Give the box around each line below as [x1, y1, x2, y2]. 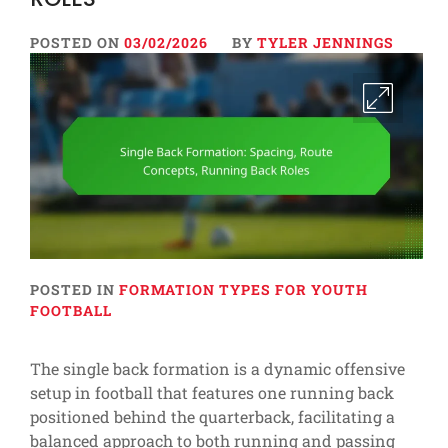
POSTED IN [30, 280, 119, 300]
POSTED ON [30, 33, 124, 52]
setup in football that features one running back [30, 382, 394, 404]
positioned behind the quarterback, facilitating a [30, 406, 395, 428]
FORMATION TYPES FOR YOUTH [119, 280, 368, 300]
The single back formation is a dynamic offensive [30, 358, 405, 380]
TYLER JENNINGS [257, 33, 394, 52]
